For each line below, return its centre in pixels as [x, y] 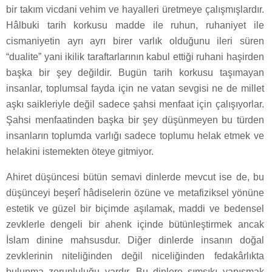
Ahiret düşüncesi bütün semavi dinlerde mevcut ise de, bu [135, 177]
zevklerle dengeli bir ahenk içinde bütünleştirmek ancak [135, 225]
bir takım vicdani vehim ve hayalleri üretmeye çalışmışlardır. [135, 10]
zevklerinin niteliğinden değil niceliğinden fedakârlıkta [135, 256]
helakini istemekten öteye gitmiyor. [80, 152]
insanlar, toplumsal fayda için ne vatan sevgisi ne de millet [135, 89]
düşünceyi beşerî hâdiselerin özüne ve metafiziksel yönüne [135, 193]
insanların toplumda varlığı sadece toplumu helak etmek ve [135, 136]
